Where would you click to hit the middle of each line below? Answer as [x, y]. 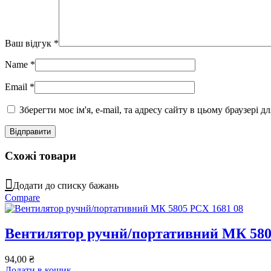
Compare [22, 197]
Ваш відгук [29, 44]
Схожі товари [41, 155]
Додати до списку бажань [66, 185]
